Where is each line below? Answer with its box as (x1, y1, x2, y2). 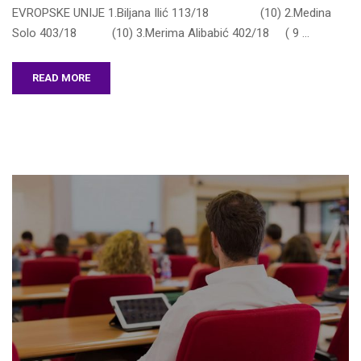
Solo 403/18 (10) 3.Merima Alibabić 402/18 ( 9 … (12, 26, 309, 41)
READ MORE (32, 72, 90, 85)
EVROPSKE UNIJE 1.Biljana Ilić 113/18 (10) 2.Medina (12, 6, 331, 21)
